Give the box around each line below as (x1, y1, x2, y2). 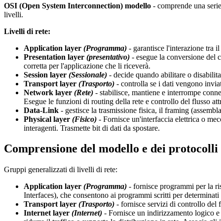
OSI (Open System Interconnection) (4, 1, 123, 10)
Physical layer (24, 114, 70, 123)
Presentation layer (24, 52, 84, 61)
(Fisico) (72, 114, 99, 123)
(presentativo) (86, 52, 132, 61)
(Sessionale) (69, 70, 109, 79)
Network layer (24, 88, 72, 97)
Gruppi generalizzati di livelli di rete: (4, 165, 117, 174)
